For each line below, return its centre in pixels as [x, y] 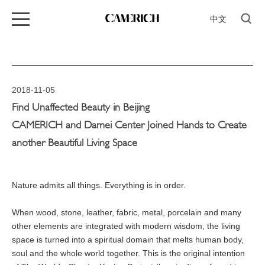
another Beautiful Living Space [75, 143]
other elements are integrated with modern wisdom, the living [126, 226]
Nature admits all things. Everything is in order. [100, 185]
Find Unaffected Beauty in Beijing [81, 108]
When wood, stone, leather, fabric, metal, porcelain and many [127, 212]
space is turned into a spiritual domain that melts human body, [128, 240]
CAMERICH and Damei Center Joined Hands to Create [129, 125]
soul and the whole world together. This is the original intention [128, 253]
